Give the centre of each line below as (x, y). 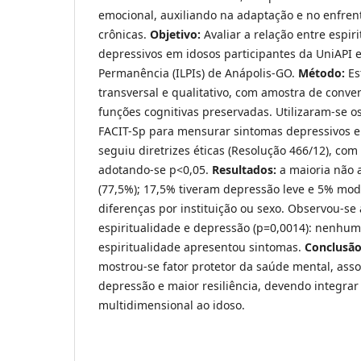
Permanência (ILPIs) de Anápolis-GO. (198, 73)
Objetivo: (177, 35)
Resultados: (244, 170)
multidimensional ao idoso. (172, 305)
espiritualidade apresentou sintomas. (201, 247)
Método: (323, 73)
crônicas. (124, 35)
